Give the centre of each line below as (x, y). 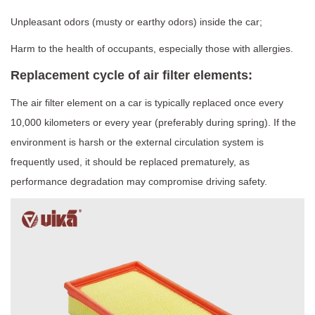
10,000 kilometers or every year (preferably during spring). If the (153, 122)
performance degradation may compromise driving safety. (139, 181)
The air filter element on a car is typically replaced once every (147, 103)
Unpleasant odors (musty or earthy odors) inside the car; (136, 22)
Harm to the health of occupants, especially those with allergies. (152, 49)
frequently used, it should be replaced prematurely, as (130, 162)
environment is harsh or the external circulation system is (137, 142)
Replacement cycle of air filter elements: (131, 75)
